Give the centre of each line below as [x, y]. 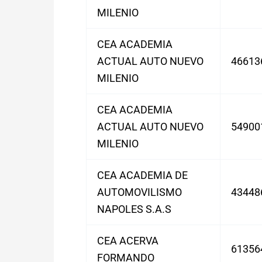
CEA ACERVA [128, 241]
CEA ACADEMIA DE [142, 175]
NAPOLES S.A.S [134, 209]
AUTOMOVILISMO [139, 192]
